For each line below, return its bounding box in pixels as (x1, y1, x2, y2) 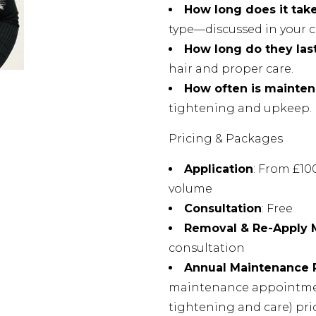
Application (184, 162, 253, 176)
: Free (262, 202, 293, 216)
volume (169, 182, 212, 196)
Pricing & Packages (169, 132, 283, 146)
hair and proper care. (169, 62, 293, 76)
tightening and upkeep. (169, 102, 312, 116)
